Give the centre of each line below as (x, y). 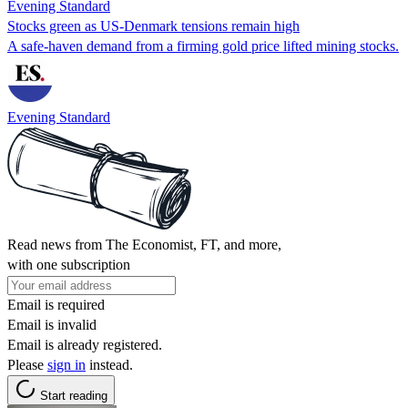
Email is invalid (52, 324)
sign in (66, 364)
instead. (109, 364)
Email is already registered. (85, 344)
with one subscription (69, 264)
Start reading (74, 395)
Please (27, 364)
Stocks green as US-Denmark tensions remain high (153, 25)
